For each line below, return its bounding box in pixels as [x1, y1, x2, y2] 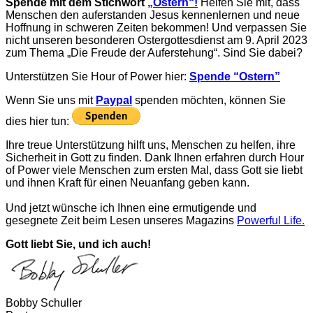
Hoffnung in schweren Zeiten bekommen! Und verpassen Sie [6, 21, 307, 34]
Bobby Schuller [6, 296, 82, 309]
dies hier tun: [6, 115, 72, 127]
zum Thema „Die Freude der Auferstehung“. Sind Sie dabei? [6, 46, 303, 59]
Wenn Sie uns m [6, 94, 87, 106]
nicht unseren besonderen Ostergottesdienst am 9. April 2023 [6, 34, 307, 46]
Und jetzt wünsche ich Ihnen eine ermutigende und [6, 201, 256, 214]
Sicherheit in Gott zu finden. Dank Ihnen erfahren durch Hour [6, 151, 304, 163]
